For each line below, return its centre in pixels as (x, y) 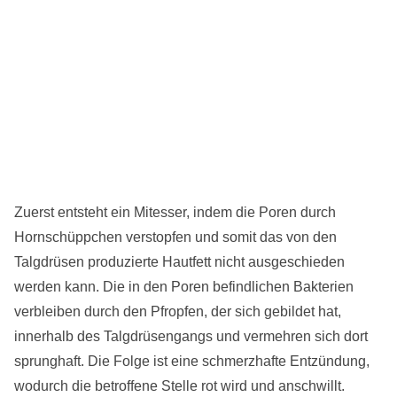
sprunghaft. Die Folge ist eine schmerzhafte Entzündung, (192, 362)
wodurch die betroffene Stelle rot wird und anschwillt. (179, 386)
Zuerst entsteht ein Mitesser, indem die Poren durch (175, 213)
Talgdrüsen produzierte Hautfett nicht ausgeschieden (179, 262)
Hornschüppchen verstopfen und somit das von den (175, 237)
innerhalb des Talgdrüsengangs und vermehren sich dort (191, 337)
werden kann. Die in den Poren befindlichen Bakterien (184, 287)
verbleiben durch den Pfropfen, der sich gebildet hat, (178, 312)
